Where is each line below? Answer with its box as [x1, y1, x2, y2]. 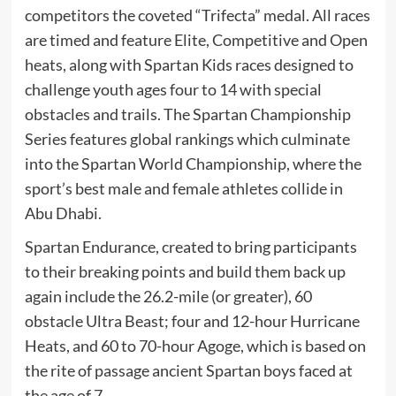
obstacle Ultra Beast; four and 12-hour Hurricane [24, 311, 360, 331]
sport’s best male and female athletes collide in [24, 179, 343, 199]
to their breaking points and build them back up [24, 262, 346, 282]
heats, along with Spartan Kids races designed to [24, 55, 354, 75]
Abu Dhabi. [24, 203, 102, 224]
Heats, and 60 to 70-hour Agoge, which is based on [24, 336, 366, 356]
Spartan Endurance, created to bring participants [24, 237, 357, 257]
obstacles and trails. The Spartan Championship [24, 104, 351, 125]
